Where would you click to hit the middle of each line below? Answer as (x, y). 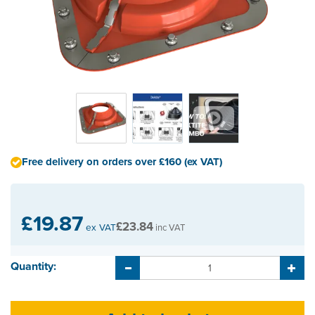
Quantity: (33, 266)
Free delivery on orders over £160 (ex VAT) (122, 161)
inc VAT (169, 227)
